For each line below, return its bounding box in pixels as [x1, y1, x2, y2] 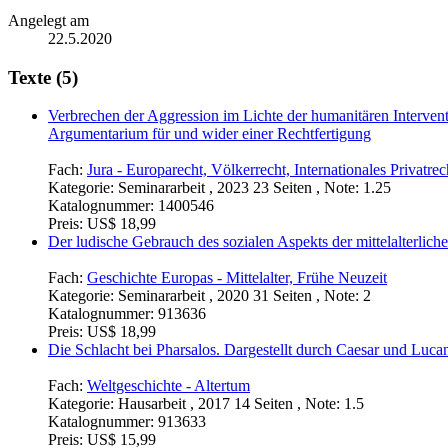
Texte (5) [8, 66, 78, 88]
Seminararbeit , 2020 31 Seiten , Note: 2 [118, 287, 371, 305]
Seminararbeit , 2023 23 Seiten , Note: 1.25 [118, 179, 391, 197]
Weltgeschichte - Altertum [87, 377, 250, 395]
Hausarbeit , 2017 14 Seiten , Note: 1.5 [118, 395, 364, 413]
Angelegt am [8, 11, 89, 29]
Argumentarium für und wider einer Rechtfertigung [48, 125, 371, 143]
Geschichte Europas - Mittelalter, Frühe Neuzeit [87, 269, 387, 287]
